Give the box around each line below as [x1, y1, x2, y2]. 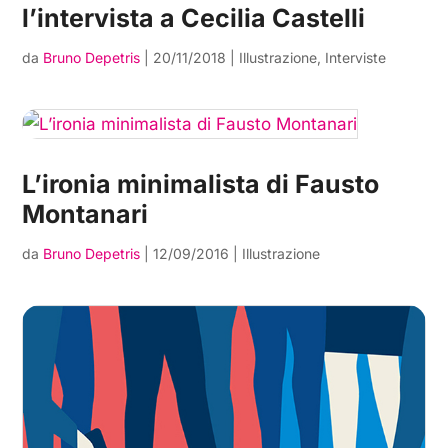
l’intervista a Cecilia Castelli [22, 3, 366, 34]
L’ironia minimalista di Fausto [22, 169, 380, 200]
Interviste [325, 49, 387, 67]
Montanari [22, 199, 149, 230]
